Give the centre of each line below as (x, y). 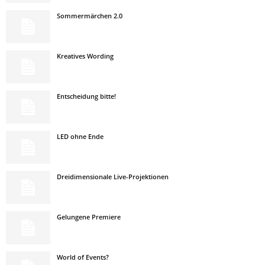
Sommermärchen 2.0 (90, 16)
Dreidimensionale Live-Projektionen (113, 177)
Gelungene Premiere (89, 217)
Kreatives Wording (85, 56)
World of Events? (83, 257)
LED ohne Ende (80, 136)
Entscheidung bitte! (86, 96)
